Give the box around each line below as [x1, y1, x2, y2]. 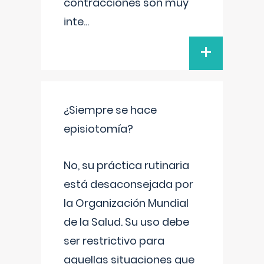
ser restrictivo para [64, 233, 164, 248]
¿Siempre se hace [64, 103, 157, 117]
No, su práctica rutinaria [64, 158, 189, 173]
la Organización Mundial [64, 196, 189, 210]
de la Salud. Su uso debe [64, 214, 189, 229]
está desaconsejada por [64, 177, 193, 192]
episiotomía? [64, 121, 133, 136]
